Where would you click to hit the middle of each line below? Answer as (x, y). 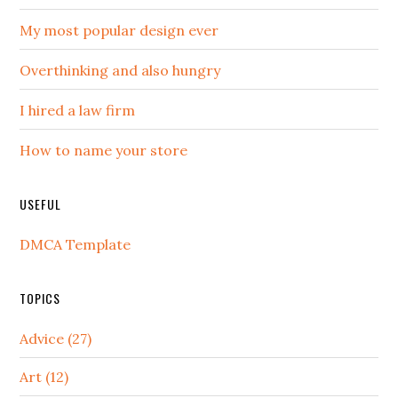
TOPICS (40, 298)
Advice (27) (56, 338)
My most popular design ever (119, 30)
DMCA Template (76, 244)
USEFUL (41, 203)
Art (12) (44, 376)
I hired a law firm (78, 110)
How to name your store (104, 150)
